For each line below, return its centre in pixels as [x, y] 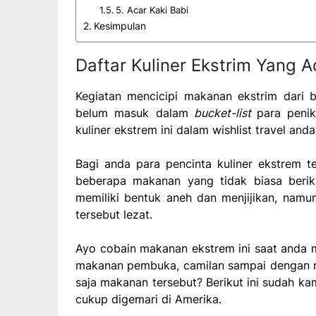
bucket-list [223, 113]
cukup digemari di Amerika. [148, 299]
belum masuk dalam [132, 113]
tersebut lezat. [114, 214]
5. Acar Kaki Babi [152, 10]
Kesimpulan [120, 25]
